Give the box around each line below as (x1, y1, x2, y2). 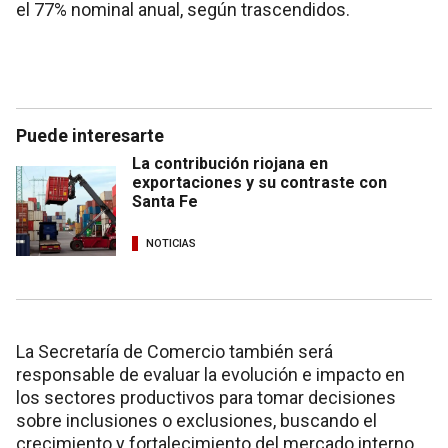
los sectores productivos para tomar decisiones (16, 387, 396, 409)
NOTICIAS (146, 236, 196, 250)
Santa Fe (132, 192, 198, 212)
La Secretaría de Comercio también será (16, 341, 333, 363)
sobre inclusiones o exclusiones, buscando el (16, 410, 377, 432)
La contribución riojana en (132, 154, 328, 174)
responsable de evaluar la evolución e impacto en (16, 364, 405, 386)
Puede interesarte (16, 125, 164, 147)
